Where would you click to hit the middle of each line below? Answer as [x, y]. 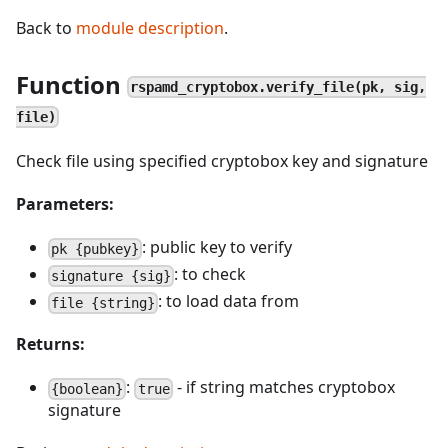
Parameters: [65, 204]
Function [71, 84]
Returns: [50, 344]
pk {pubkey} [95, 248]
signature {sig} [111, 275]
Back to [46, 28]
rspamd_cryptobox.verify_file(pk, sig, [278, 86]
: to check [210, 274]
